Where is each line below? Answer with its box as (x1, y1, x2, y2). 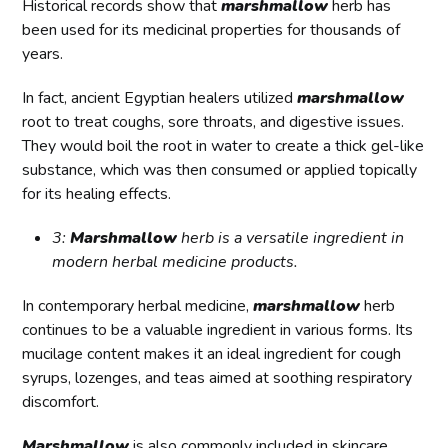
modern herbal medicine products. (52, 251, 299, 274)
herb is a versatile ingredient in (177, 227, 405, 250)
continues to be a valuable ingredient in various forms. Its (22, 319, 414, 342)
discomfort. (22, 391, 100, 414)
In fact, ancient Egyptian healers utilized (22, 87, 298, 110)
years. (22, 43, 64, 66)
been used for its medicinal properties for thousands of (22, 19, 401, 42)
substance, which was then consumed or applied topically (22, 159, 418, 182)
